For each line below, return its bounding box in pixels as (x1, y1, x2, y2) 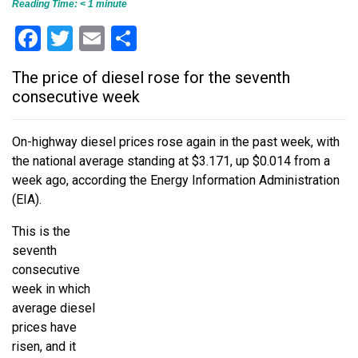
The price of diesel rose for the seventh (12, 67, 290, 87)
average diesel (12, 300, 95, 316)
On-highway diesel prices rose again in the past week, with (12, 133, 340, 149)
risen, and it (12, 338, 76, 354)
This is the (12, 223, 70, 239)
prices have (12, 319, 77, 335)
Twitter (73, 22, 151, 54)
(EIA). (12, 191, 42, 207)
